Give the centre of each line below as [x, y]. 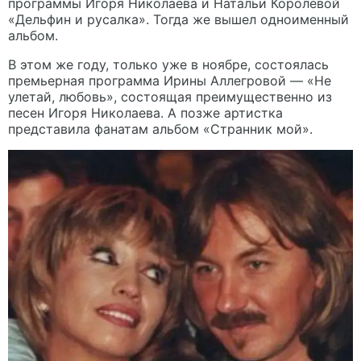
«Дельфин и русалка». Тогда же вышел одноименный [178, 20]
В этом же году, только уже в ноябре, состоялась [168, 65]
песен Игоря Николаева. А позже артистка [145, 113]
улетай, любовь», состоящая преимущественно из [170, 97]
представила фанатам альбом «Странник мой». [160, 129]
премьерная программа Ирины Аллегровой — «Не [170, 81]
